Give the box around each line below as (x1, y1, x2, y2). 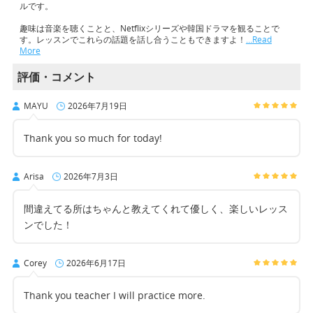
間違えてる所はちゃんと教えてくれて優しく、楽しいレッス (23, 201, 288, 215)
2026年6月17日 (66, 256, 126, 269)
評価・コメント (17, 68, 96, 85)
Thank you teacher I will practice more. (23, 288, 205, 302)
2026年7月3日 (63, 170, 118, 182)
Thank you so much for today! (23, 131, 162, 145)
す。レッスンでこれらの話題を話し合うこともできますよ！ (19, 33, 246, 45)
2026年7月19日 (67, 99, 127, 112)
